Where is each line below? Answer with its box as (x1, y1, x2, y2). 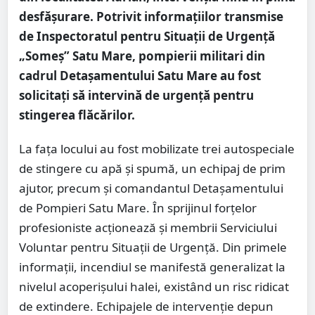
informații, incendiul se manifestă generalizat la (19, 258, 285, 275)
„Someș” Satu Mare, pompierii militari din (19, 47, 265, 64)
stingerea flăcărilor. (19, 106, 135, 123)
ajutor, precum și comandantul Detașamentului (19, 179, 283, 196)
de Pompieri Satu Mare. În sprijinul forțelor (19, 199, 257, 216)
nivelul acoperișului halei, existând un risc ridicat (19, 278, 289, 295)
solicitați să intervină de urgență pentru (19, 86, 254, 103)
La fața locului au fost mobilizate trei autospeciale (19, 140, 295, 157)
